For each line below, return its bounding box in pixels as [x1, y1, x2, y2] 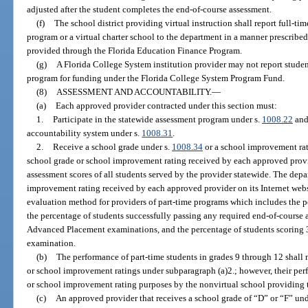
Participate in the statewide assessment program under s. [52, 114, 262, 125]
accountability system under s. [27, 128, 142, 139]
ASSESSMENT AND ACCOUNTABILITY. [56, 87, 212, 98]
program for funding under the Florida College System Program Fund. [27, 73, 285, 84]
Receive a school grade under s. [52, 142, 172, 153]
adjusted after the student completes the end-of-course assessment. [27, 4, 272, 15]
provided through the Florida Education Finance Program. [27, 45, 243, 56]
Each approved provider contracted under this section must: [55, 100, 277, 111]
